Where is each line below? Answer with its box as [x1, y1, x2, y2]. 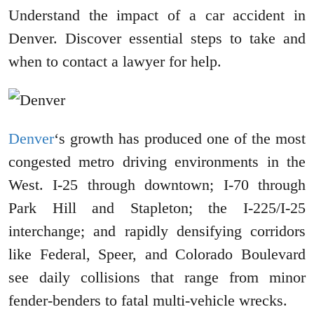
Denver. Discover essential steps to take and [8, 29, 306, 48]
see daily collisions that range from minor [8, 268, 306, 287]
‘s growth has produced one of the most [54, 130, 306, 148]
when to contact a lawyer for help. [8, 53, 221, 71]
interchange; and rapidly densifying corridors [8, 222, 306, 240]
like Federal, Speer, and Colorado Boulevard [8, 245, 306, 264]
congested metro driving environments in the [8, 153, 306, 171]
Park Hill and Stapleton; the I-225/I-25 [8, 199, 306, 217]
